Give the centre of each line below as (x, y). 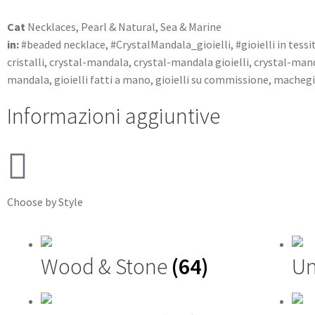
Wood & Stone (106, 267)
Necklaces (52, 27)
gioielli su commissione (212, 79)
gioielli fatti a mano (102, 79)
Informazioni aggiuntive (114, 116)
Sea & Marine (191, 27)
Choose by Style (45, 202)
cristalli (26, 62)
